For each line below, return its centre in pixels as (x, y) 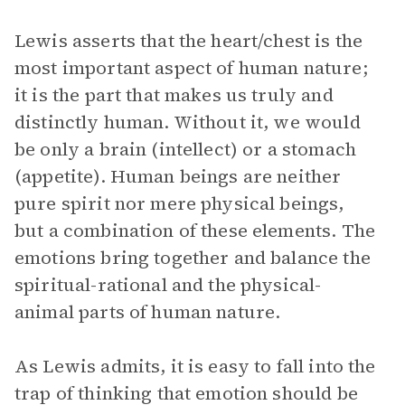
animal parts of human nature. (148, 312)
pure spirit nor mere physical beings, (179, 203)
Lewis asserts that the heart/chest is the (189, 41)
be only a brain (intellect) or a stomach (185, 149)
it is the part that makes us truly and (174, 95)
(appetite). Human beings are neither (178, 176)
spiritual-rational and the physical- (168, 285)
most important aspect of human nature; (191, 68)
